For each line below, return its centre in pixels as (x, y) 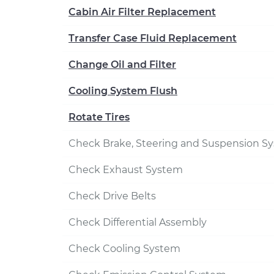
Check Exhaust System (126, 170)
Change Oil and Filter (122, 65)
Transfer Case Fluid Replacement (153, 38)
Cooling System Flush (123, 91)
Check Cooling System (124, 249)
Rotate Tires (99, 117)
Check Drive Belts (112, 196)
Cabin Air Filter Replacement (142, 12)
